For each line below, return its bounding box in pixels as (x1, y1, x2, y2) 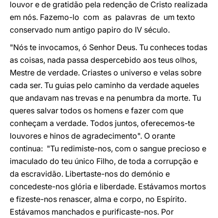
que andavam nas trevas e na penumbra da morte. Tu (10, 93, 201, 103)
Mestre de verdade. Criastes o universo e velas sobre (10, 68, 201, 77)
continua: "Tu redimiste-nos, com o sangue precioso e (10, 144, 206, 153)
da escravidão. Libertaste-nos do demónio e (10, 169, 170, 179)
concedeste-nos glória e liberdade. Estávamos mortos (10, 182, 206, 191)
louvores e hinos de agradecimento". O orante (10, 131, 175, 141)
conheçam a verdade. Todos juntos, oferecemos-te (10, 118, 195, 128)
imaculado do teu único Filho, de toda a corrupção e (10, 156, 198, 166)
